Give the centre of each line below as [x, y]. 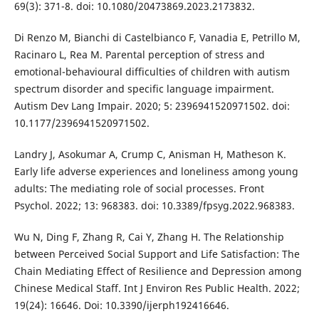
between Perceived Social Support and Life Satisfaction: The [157, 254]
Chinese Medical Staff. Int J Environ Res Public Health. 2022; [157, 288]
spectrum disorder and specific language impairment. [144, 89]
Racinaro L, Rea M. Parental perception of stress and [139, 55]
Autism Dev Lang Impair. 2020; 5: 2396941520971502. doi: [152, 106]
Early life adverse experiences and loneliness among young [156, 172]
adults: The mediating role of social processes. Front [139, 189]
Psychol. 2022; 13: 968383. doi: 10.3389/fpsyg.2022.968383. [154, 206]
